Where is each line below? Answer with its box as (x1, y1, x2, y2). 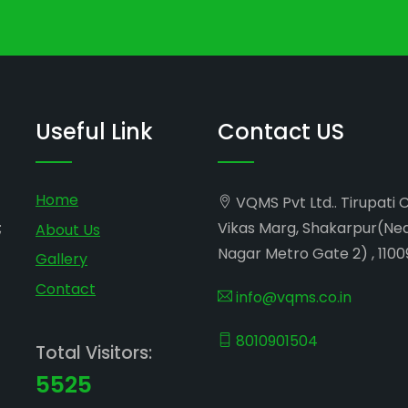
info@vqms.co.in (232, 287, 352, 308)
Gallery (36, 249, 87, 270)
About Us (36, 219, 100, 240)
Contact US (218, 117, 344, 147)
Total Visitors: (36, 340, 152, 365)
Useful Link (36, 117, 153, 147)
